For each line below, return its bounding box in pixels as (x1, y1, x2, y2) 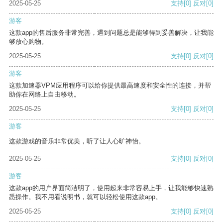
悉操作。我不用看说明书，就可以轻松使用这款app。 (9, 193, 162, 201)
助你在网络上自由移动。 (9, 91, 80, 99)
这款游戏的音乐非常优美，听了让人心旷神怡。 (9, 137, 145, 145)
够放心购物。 (9, 38, 48, 46)
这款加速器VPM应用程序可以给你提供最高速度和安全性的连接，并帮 (9, 82, 211, 90)
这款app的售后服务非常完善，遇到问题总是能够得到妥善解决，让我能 (9, 29, 214, 37)
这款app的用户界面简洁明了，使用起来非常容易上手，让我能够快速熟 (9, 184, 214, 192)
